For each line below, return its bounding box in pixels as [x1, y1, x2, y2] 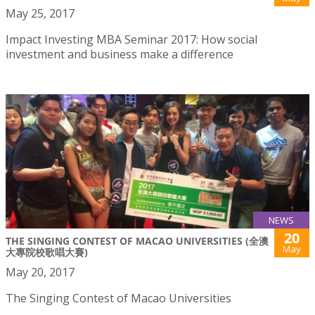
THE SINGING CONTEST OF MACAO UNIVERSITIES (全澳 [6, 233, 269, 247]
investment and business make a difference [6, 46, 233, 62]
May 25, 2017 [6, 5, 75, 21]
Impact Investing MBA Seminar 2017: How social [6, 31, 257, 47]
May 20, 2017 [6, 264, 75, 280]
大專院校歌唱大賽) [6, 245, 88, 259]
